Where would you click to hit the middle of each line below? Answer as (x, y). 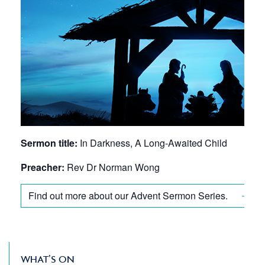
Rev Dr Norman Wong (112, 167)
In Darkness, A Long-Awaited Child (152, 143)
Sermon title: (49, 143)
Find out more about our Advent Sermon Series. (129, 196)
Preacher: (43, 167)
